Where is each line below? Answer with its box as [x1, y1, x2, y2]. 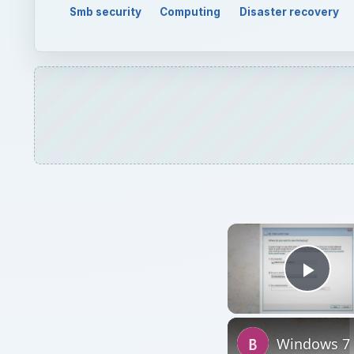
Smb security [69, 5, 141, 18]
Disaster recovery [239, 5, 340, 18]
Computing [160, 5, 221, 18]
